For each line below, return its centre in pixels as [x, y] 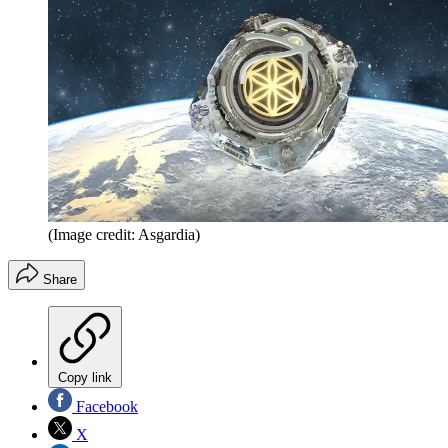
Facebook [105, 406]
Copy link [85, 377]
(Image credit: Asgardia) [124, 234]
